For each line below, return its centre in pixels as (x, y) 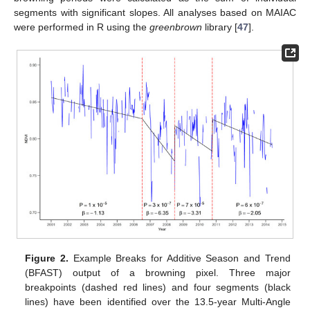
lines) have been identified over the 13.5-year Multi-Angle (158, 301)
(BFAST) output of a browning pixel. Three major (158, 272)
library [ (220, 27)
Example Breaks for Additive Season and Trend (180, 258)
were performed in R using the (82, 27)
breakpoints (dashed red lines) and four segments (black (158, 287)
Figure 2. (47, 258)
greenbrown (176, 27)
